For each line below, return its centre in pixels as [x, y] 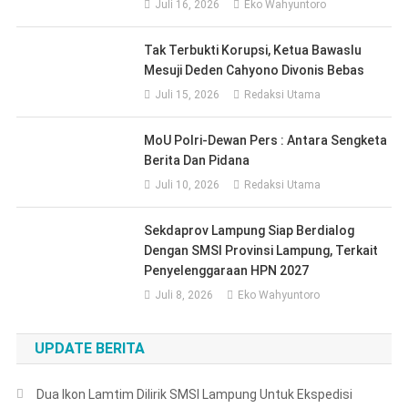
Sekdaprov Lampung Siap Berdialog [250, 230]
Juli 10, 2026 [188, 184]
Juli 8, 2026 [184, 295]
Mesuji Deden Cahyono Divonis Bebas [255, 70]
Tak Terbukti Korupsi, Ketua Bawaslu [253, 50]
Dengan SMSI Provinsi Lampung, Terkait [261, 250]
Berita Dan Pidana [197, 160]
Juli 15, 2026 [188, 94]
